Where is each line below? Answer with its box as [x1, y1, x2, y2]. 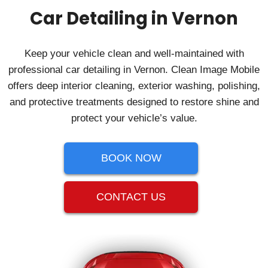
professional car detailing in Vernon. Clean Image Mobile [8, 64, 260, 76]
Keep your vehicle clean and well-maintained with [24, 48, 244, 60]
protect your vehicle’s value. [71, 112, 197, 124]
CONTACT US [96, 191, 166, 203]
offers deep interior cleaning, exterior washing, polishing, [8, 80, 260, 92]
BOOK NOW [100, 152, 162, 165]
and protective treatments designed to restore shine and [9, 96, 259, 108]
